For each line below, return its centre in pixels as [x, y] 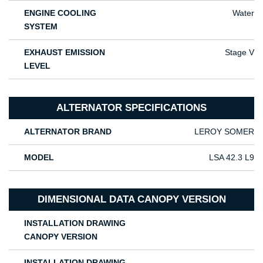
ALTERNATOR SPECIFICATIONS [131, 108]
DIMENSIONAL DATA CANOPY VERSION [131, 200]
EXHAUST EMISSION [65, 53]
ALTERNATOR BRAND [68, 132]
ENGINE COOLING [60, 13]
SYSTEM [41, 27]
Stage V [240, 53]
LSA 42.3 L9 [232, 158]
